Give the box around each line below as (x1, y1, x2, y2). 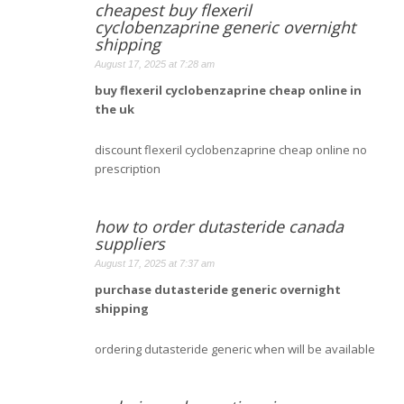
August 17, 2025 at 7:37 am (95, 257, 215, 269)
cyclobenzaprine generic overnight (95, 15, 355, 38)
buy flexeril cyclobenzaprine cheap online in (95, 81, 362, 98)
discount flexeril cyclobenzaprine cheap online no (95, 141, 367, 158)
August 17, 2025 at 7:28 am (95, 58, 215, 69)
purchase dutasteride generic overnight (95, 280, 341, 298)
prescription (95, 160, 161, 177)
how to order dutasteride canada (95, 215, 344, 237)
